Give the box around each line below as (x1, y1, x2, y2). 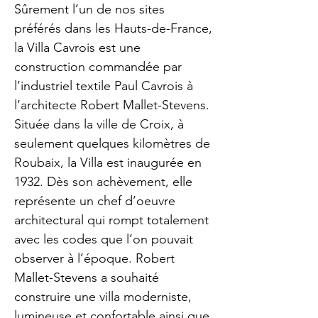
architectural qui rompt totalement (14, 212, 209, 228)
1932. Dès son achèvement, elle (14, 174, 192, 190)
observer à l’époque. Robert (14, 251, 175, 266)
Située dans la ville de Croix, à (14, 116, 184, 132)
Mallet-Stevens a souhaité (14, 270, 159, 285)
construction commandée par (14, 59, 182, 75)
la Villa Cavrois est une (14, 40, 141, 55)
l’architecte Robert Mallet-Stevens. (14, 97, 209, 113)
